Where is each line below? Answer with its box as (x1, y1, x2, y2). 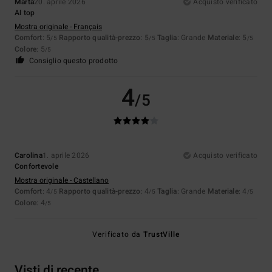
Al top (15, 7, 35, 18)
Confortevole (15, 160, 58, 172)
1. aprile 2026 (42, 149, 90, 161)
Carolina (15, 149, 42, 161)
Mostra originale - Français (15, 21, 102, 32)
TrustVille (143, 228, 180, 240)
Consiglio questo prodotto (29, 55, 118, 66)
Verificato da (92, 228, 144, 240)
